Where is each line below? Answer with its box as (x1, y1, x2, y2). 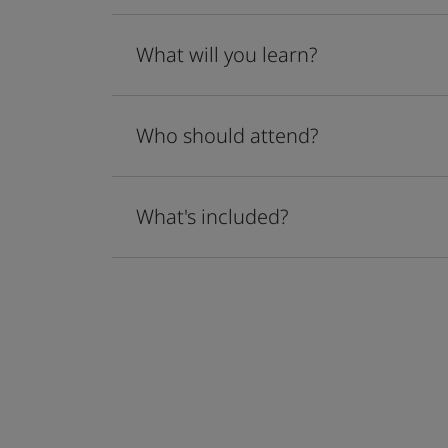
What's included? (136, 203, 288, 230)
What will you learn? (136, 41, 317, 68)
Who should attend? (136, 122, 318, 149)
